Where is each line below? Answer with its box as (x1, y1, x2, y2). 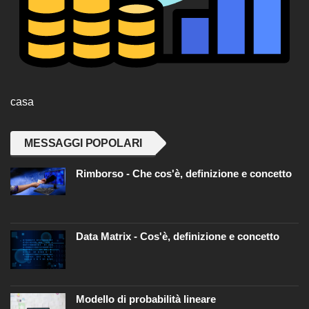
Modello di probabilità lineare (76, 292, 216, 305)
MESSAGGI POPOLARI (24, 137, 143, 149)
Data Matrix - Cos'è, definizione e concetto (76, 230, 279, 242)
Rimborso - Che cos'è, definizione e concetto (76, 167, 292, 179)
